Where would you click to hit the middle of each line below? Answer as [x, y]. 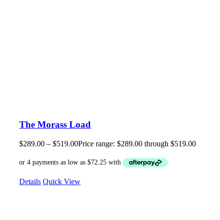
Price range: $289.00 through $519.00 [137, 143]
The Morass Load [55, 124]
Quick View [62, 182]
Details [30, 182]
